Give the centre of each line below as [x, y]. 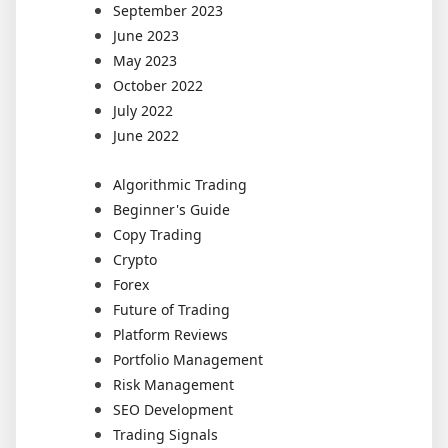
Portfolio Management [188, 359]
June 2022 [146, 135]
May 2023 [145, 60]
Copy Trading [157, 234]
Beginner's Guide [171, 209]
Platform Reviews [170, 334]
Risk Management [173, 384]
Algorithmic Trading [180, 184]
